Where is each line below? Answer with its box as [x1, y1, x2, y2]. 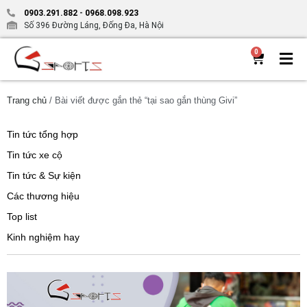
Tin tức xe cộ [7, 149, 62, 160]
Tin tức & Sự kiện [7, 169, 81, 181]
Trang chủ [7, 95, 47, 106]
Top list [7, 210, 37, 222]
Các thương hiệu [7, 190, 79, 201]
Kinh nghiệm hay [7, 231, 79, 243]
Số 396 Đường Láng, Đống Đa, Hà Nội [24, 21, 164, 30]
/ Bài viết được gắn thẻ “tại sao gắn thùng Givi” [47, 95, 237, 106]
